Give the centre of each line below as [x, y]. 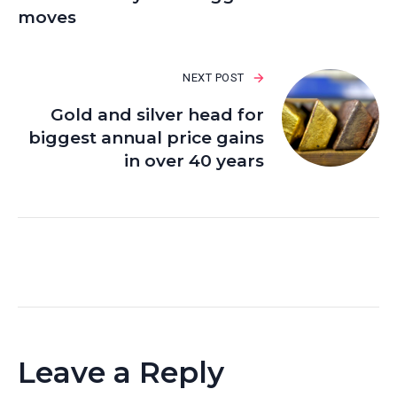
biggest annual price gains [146, 138]
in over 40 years [194, 161]
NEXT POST [214, 78]
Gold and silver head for [157, 115]
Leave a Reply [121, 373]
